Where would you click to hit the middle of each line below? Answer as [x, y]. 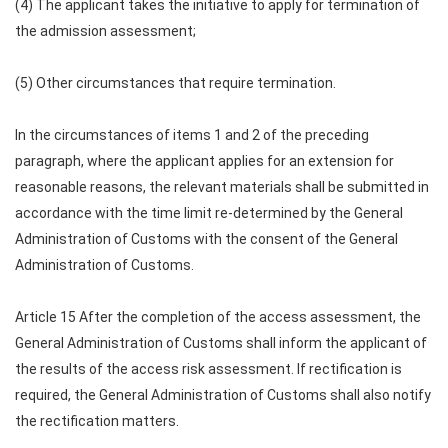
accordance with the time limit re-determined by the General [209, 213]
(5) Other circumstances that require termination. [175, 83]
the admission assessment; [105, 31]
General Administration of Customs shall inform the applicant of [221, 343]
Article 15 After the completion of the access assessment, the [218, 317]
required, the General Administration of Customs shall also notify [223, 395]
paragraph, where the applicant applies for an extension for [204, 161]
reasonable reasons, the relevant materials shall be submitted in [222, 187]
